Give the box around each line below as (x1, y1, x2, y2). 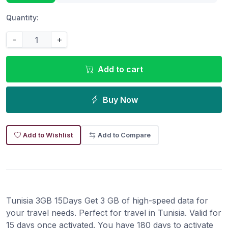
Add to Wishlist (23, 131, 73, 139)
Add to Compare (98, 131, 151, 139)
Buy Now (102, 95, 138, 105)
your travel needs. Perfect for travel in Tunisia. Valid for (6, 208, 221, 218)
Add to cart (97, 64, 143, 75)
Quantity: (6, 13, 39, 22)
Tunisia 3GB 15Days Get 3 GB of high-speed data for (6, 195, 208, 206)
